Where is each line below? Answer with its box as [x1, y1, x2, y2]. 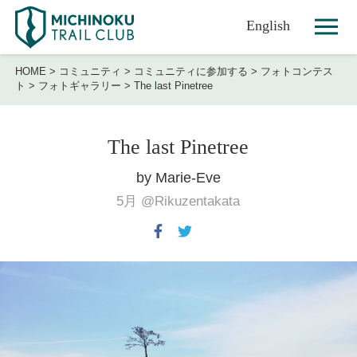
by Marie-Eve [135, 170, 221, 186]
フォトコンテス [261, 65, 334, 78]
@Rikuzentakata [141, 194, 241, 210]
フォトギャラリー [38, 80, 122, 92]
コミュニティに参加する [134, 65, 249, 78]
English [246, 18, 291, 34]
